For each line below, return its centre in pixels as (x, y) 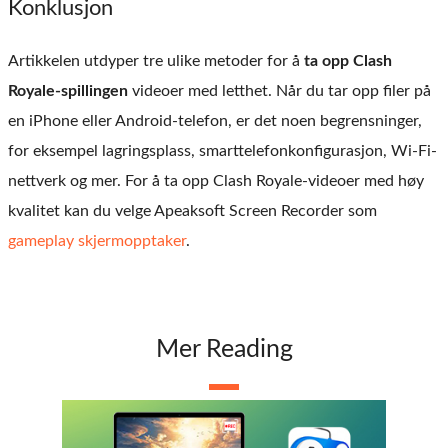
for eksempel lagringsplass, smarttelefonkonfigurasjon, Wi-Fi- (222, 150)
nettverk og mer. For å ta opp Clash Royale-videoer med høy (216, 180)
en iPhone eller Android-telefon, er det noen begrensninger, (215, 120)
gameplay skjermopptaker (97, 240)
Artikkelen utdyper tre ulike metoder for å (156, 60)
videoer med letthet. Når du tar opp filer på (279, 90)
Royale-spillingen (68, 90)
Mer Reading (224, 349)
